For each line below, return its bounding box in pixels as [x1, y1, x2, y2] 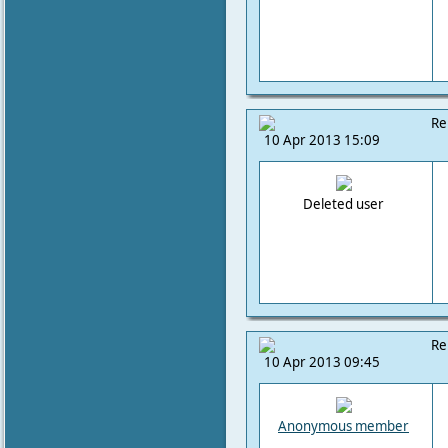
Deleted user [303, 195, 384, 213]
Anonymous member [278, 417, 409, 435]
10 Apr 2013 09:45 [264, 353, 380, 371]
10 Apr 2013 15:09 [264, 131, 380, 149]
